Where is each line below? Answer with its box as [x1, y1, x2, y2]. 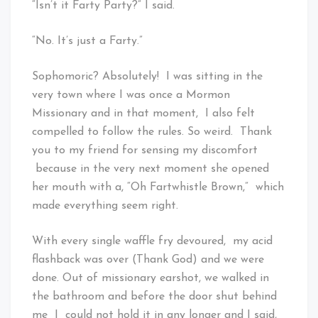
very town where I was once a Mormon [32, 89, 230, 101]
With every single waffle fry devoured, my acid [32, 235, 273, 247]
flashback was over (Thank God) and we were [32, 253, 264, 265]
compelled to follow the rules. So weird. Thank [32, 126, 272, 138]
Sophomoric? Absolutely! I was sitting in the [32, 70, 263, 82]
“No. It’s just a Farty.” [32, 35, 143, 47]
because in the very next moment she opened [32, 163, 269, 175]
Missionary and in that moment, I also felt [32, 107, 255, 119]
